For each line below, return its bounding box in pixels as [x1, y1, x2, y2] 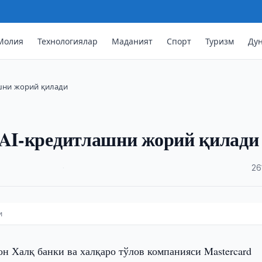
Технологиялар [37, 36, 98, 46]
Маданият [112, 36, 153, 46]
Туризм [205, 36, 235, 46]
